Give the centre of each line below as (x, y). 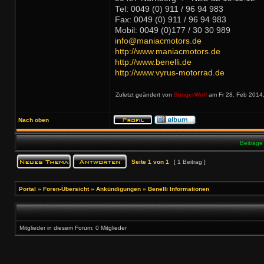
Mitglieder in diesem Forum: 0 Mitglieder (73, 228)
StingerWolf (190, 95)
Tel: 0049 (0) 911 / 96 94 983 (169, 9)
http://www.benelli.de (153, 62)
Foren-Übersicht (66, 189)
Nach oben (34, 120)
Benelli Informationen (179, 189)
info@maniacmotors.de (158, 41)
